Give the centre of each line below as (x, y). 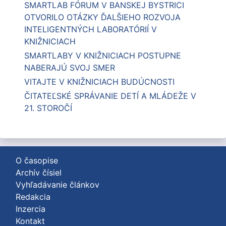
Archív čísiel (39, 173)
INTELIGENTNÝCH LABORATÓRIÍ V (91, 30)
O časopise (37, 161)
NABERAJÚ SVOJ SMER (70, 68)
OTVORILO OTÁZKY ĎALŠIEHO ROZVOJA (102, 17)
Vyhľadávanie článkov (58, 185)
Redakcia (33, 197)
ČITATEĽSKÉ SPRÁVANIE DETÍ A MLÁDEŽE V (110, 96)
